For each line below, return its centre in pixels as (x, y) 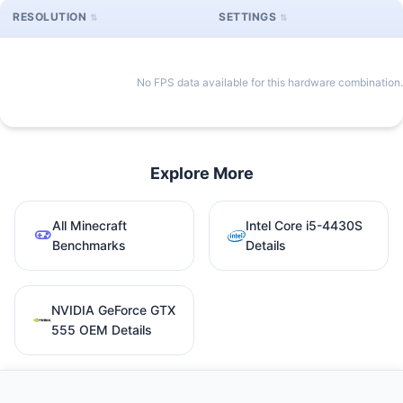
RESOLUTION (49, 16)
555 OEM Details (102, 329)
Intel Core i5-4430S (304, 225)
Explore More (201, 173)
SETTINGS (247, 16)
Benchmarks (89, 245)
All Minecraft (89, 225)
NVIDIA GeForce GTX (113, 309)
